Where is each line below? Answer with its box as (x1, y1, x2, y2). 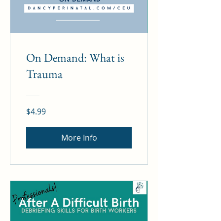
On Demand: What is (26, 50, 124, 66)
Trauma (26, 66, 63, 82)
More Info (61, 132, 97, 144)
